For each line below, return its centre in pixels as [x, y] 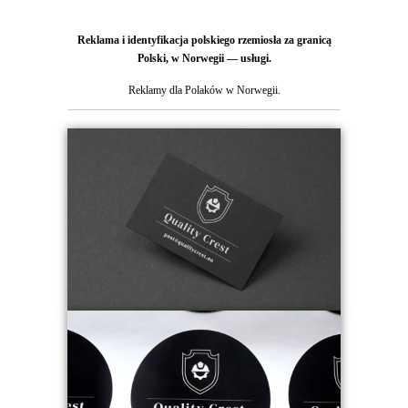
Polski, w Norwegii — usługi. [204, 59]
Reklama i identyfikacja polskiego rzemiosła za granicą [204, 41]
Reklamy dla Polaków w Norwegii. [204, 91]
